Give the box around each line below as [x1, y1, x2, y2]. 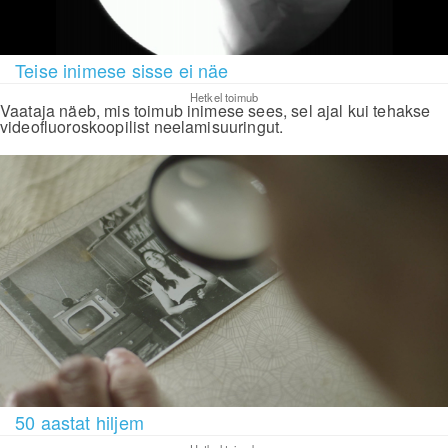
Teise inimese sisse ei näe [15, 57, 229, 84]
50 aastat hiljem [15, 409, 144, 436]
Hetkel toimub [189, 89, 259, 106]
